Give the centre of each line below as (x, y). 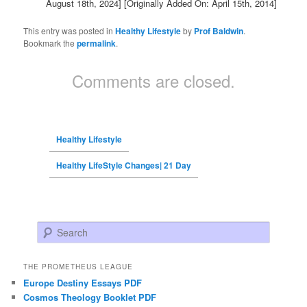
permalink (97, 43)
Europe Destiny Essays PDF (83, 282)
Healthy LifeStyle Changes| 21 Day (123, 165)
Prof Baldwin (219, 30)
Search (51, 228)
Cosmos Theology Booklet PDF (90, 297)
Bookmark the (50, 42)
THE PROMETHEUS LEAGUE (78, 266)
